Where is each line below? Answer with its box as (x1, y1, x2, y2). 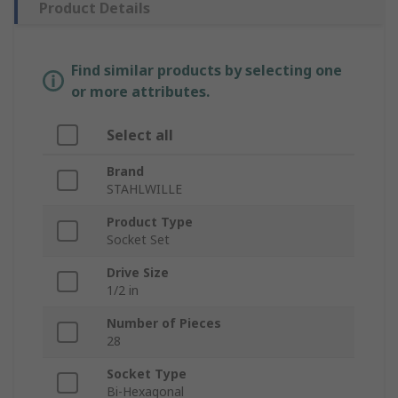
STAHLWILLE (107, 180, 182, 198)
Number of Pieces (107, 314, 221, 332)
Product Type (107, 213, 193, 231)
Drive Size (107, 264, 169, 282)
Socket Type (107, 365, 187, 383)
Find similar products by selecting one (71, 60, 342, 81)
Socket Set (107, 231, 170, 249)
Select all (107, 125, 173, 146)
